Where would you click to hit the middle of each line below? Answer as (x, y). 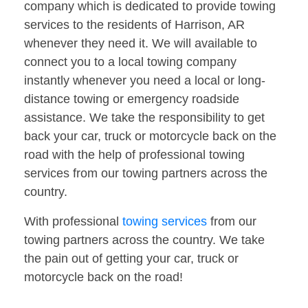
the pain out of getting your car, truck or (131, 259)
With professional (73, 222)
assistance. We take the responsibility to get (144, 118)
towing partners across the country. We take (144, 240)
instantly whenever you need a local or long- (145, 81)
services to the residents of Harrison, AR (134, 25)
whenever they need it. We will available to (141, 44)
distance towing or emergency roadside (132, 99)
